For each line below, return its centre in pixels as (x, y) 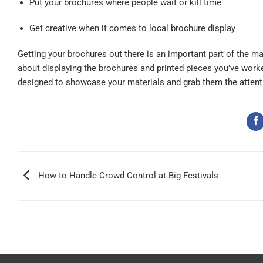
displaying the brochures (90, 68)
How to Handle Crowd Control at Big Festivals (127, 176)
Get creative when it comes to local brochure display (132, 28)
